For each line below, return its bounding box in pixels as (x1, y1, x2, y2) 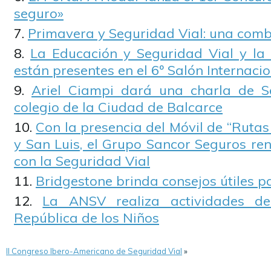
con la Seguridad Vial (14, 152, 150, 169)
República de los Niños (14, 209, 159, 226)
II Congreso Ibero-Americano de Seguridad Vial (6, 246, 182, 256)
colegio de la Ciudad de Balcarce (14, 99, 223, 116)
